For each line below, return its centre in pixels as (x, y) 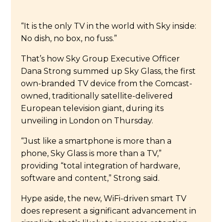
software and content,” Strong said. (90, 178)
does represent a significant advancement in (109, 211)
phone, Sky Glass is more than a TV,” (91, 153)
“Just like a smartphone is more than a (96, 141)
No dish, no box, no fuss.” (69, 38)
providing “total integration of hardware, (101, 166)
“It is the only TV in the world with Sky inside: (109, 26)
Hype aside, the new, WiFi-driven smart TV (104, 198)
